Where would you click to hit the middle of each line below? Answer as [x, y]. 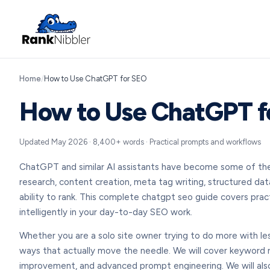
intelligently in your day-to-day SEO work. [106, 212]
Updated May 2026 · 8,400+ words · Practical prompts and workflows [140, 142]
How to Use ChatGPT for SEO [96, 79]
